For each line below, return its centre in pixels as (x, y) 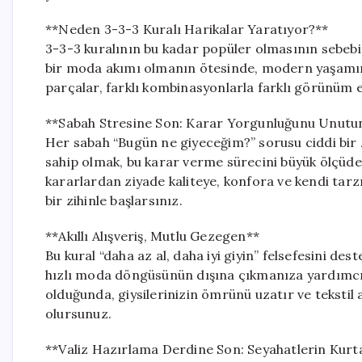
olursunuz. (78, 314)
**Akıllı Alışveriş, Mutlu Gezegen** (152, 236)
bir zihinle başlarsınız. (114, 200)
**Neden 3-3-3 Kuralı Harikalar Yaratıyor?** (187, 29)
